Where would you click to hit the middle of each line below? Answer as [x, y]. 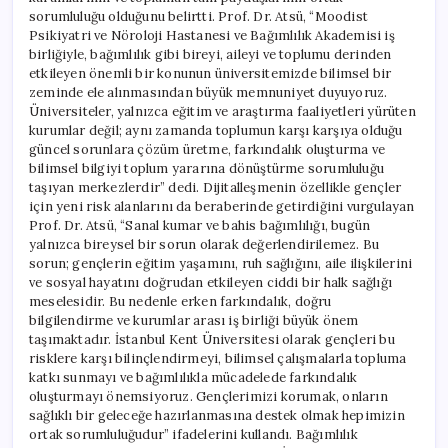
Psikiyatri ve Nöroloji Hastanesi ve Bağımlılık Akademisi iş [212, 36]
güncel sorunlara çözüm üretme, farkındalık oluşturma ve [207, 150]
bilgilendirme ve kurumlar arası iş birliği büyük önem [194, 321]
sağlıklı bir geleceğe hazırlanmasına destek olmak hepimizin [217, 416]
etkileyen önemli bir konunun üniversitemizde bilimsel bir [210, 74]
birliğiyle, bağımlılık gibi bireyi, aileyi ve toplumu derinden [210, 55]
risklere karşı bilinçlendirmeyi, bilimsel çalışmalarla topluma [218, 359]
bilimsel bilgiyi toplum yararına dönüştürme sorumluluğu [206, 169]
